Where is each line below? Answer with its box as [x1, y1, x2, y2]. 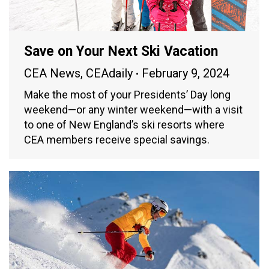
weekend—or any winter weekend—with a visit [24, 103, 243, 116]
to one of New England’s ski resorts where [24, 118, 225, 131]
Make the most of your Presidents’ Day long [24, 88, 231, 101]
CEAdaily [86, 66, 133, 81]
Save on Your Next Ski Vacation [24, 43, 218, 60]
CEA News [24, 66, 80, 81]
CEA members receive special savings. [24, 133, 212, 147]
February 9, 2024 [142, 66, 229, 81]
